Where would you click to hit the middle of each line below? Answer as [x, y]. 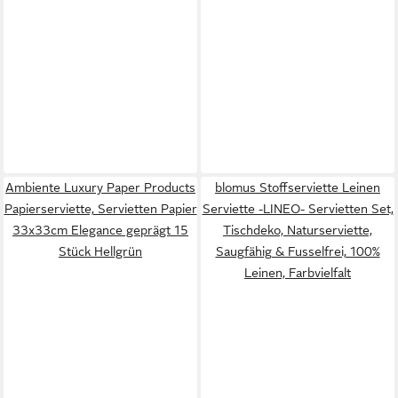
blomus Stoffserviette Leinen [298, 187]
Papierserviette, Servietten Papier [100, 209]
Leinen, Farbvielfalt [298, 273]
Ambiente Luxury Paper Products [100, 187]
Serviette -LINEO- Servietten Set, [298, 209]
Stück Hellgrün [100, 251]
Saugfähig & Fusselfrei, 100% [298, 251]
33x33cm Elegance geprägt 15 [100, 230]
